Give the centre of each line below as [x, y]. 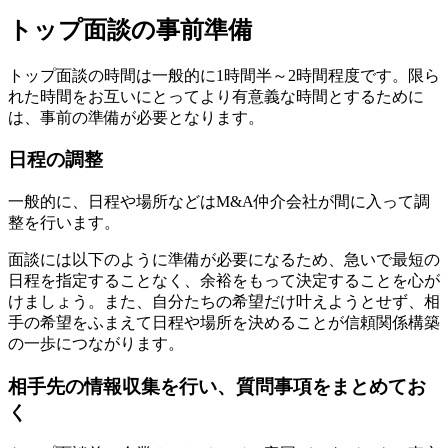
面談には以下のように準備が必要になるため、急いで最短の [224, 259]
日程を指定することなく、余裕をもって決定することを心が [224, 280]
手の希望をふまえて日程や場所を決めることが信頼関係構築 [224, 322]
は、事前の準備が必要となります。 [136, 117]
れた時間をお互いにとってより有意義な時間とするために [216, 96]
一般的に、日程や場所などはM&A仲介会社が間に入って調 [219, 201]
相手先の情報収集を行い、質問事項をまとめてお [217, 386]
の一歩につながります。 [96, 343]
